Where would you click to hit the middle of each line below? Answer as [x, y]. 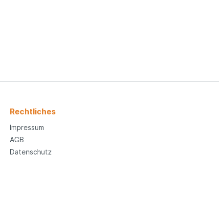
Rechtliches [33, 111]
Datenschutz [31, 152]
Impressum [27, 127]
